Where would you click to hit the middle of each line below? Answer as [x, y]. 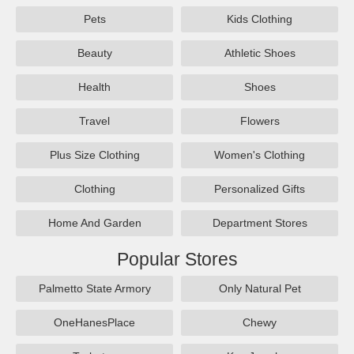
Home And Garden [94, 222]
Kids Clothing [260, 19]
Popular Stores [177, 259]
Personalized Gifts [260, 188]
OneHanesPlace [94, 322]
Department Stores [260, 222]
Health [94, 87]
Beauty [94, 53]
